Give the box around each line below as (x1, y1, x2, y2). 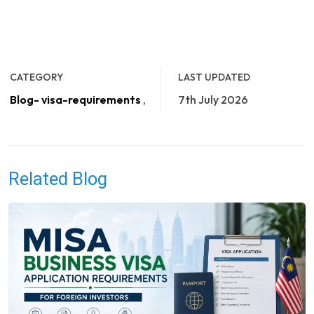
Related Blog (8, 168, 107, 189)
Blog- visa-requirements (10, 92, 141, 107)
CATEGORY (10, 70, 63, 83)
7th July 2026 (178, 92, 248, 107)
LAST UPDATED (178, 70, 250, 83)
